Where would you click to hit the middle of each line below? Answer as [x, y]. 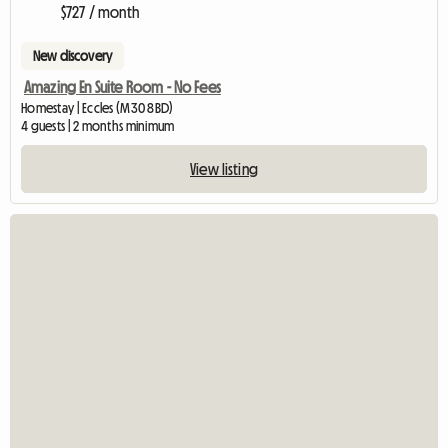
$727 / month [100, 11]
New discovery [73, 55]
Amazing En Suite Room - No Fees [122, 86]
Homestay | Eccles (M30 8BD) [97, 107]
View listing [224, 168]
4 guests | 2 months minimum [98, 125]
